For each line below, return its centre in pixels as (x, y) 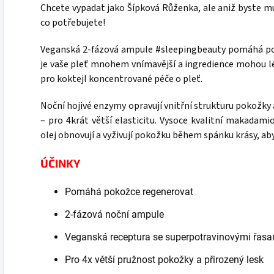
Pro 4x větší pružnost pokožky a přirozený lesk (164, 259)
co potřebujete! (74, 22)
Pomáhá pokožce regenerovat (129, 191)
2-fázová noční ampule (114, 214)
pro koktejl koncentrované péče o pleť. (122, 79)
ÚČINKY (60, 163)
